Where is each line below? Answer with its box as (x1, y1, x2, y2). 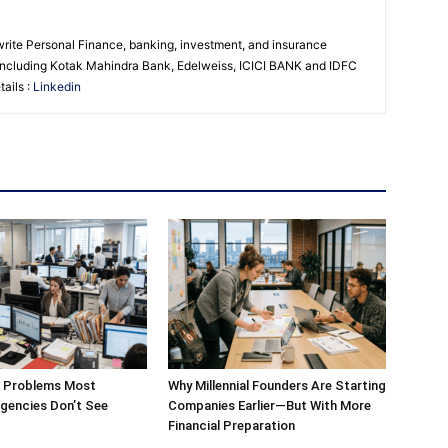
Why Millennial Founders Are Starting (168, 378, 386, 394)
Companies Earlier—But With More (168, 398, 371, 414)
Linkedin (33, 79, 81, 95)
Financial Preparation (168, 418, 295, 434)
